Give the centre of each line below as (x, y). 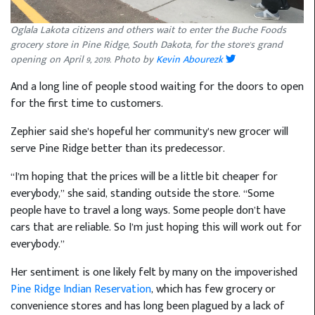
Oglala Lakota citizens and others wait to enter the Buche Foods (148, 31)
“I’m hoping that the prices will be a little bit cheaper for (144, 177)
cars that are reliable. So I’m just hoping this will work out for (156, 228)
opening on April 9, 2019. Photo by (83, 60)
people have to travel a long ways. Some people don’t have (148, 211)
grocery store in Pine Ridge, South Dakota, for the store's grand (147, 45)
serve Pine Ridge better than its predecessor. (118, 149)
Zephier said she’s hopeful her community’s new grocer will (149, 132)
